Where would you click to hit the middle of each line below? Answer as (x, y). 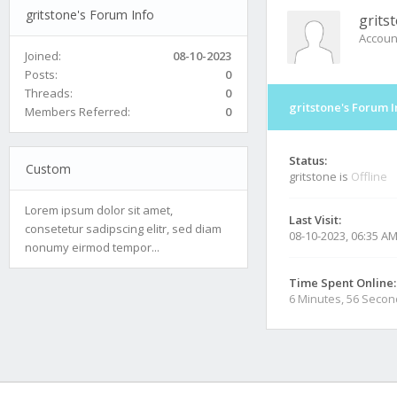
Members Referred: (78, 111)
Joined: (43, 55)
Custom (48, 168)
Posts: (41, 74)
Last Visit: (315, 220)
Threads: (49, 93)
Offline (369, 176)
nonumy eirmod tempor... (92, 247)
